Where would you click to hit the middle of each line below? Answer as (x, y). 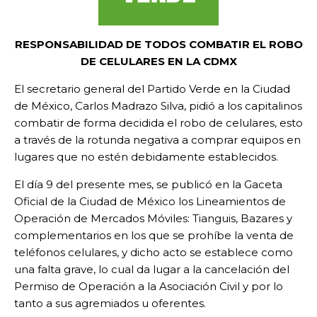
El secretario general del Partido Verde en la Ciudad (152, 89)
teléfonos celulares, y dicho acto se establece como (154, 253)
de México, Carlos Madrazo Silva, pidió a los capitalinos (158, 106)
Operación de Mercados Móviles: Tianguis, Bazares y (153, 219)
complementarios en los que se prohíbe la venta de (154, 236)
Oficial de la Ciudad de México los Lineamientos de (150, 202)
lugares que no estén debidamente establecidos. (146, 157)
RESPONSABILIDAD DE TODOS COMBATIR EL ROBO (158, 45)
